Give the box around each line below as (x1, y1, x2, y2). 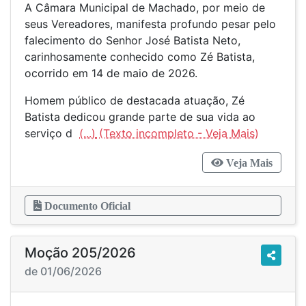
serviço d (25, 126, 79, 140)
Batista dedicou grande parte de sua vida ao (25, 110, 255, 124)
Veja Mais (223, 157, 273, 168)
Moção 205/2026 (25, 245, 136, 261)
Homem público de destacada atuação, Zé (25, 94, 245, 107)
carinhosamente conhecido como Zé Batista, (25, 50, 255, 64)
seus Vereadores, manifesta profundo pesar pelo (25, 17, 276, 31)
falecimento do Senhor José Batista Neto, (25, 33, 240, 47)
